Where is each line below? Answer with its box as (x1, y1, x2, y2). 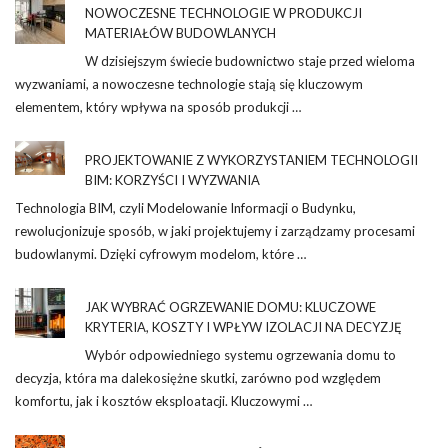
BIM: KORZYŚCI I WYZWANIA (85, 172, 260, 189)
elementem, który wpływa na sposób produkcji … (15, 99, 301, 116)
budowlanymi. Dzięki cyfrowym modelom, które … (15, 246, 306, 263)
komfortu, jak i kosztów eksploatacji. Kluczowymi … (15, 393, 312, 410)
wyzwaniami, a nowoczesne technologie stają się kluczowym (15, 76, 363, 93)
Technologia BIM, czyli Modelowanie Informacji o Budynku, (15, 200, 356, 217)
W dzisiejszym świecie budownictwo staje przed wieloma (85, 53, 415, 70)
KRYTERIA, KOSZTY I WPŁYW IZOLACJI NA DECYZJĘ (85, 319, 402, 336)
